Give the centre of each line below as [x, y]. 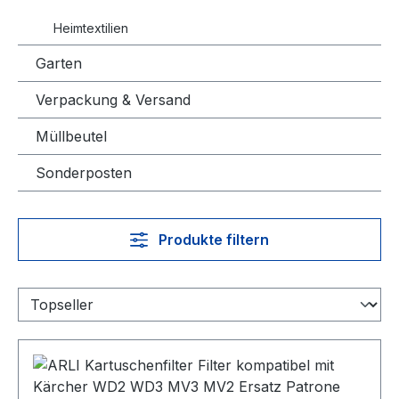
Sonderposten [84, 173]
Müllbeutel [71, 136]
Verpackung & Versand [113, 100]
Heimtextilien [91, 28]
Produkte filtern [213, 240]
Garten [59, 63]
